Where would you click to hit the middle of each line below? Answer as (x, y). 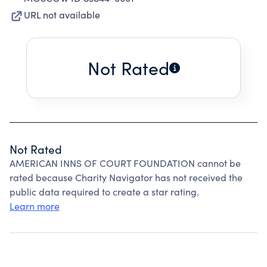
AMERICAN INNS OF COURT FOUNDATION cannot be (125, 163)
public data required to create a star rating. (104, 192)
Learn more (35, 206)
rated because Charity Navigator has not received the (126, 177)
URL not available (62, 15)
